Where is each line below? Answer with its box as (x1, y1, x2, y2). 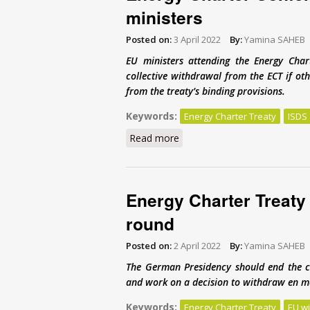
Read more (129, 131, 179, 145)
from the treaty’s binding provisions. (126, 84, 285, 98)
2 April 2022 (174, 239, 221, 252)
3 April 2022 (174, 33, 221, 46)
